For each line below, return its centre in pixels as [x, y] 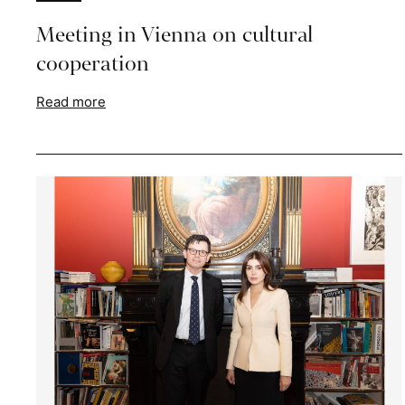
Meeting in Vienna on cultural [174, 35]
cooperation [93, 64]
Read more [71, 102]
